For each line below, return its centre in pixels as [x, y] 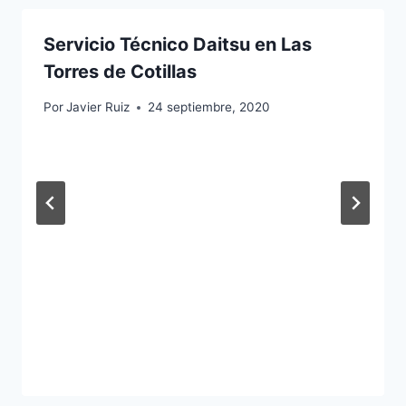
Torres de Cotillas [120, 72]
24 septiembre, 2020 [209, 107]
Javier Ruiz [98, 107]
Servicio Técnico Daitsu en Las [178, 45]
